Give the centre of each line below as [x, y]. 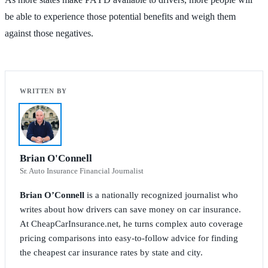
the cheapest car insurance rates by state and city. [111, 252]
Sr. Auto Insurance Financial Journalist [82, 170]
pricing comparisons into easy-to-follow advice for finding [129, 238]
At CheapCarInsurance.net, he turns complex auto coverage [131, 223]
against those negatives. [49, 33]
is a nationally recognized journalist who [161, 195]
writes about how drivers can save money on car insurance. [130, 209]
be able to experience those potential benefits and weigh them [120, 16]
